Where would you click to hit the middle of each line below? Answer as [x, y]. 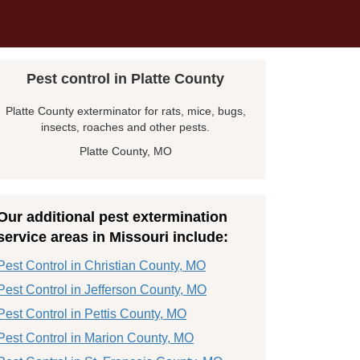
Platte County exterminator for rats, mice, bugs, [125, 111]
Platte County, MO [125, 151]
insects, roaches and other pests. [125, 127]
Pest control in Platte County [125, 79]
